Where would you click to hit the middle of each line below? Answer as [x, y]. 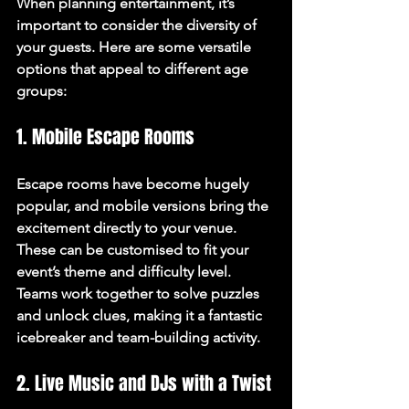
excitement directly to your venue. [128, 227]
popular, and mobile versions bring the [144, 205]
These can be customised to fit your [134, 249]
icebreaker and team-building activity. [138, 337]
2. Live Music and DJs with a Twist [144, 383]
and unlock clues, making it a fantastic [141, 315]
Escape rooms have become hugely [134, 184]
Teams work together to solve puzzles [140, 293]
